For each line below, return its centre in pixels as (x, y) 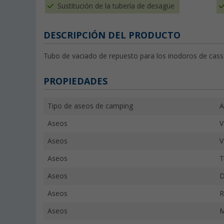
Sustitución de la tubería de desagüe (116, 6)
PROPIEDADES (75, 81)
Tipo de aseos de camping (90, 106)
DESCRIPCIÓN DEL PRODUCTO (112, 35)
